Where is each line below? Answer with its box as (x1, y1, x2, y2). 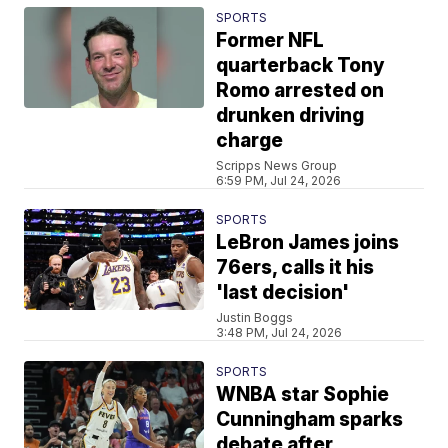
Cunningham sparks (216, 408, 404, 431)
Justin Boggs (216, 310, 294, 325)
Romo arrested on (216, 79, 385, 102)
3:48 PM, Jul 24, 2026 (216, 325, 343, 340)
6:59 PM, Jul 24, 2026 (216, 173, 342, 188)
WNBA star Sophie (216, 383, 390, 406)
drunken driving (216, 104, 365, 127)
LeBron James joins (216, 231, 400, 254)
